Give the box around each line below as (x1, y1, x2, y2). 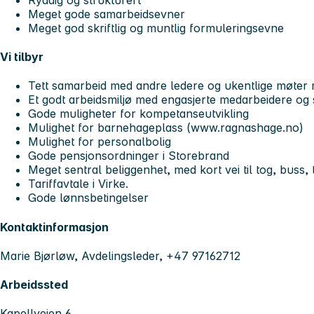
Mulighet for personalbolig (28, 135, 171, 149)
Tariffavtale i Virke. (28, 177, 128, 191)
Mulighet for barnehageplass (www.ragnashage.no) (28, 121, 303, 135)
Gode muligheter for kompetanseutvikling (28, 107, 249, 121)
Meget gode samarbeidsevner (28, 6, 185, 21)
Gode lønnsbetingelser (28, 191, 149, 205)
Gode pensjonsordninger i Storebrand (28, 149, 229, 163)
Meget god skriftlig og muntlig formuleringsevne (28, 20, 284, 35)
